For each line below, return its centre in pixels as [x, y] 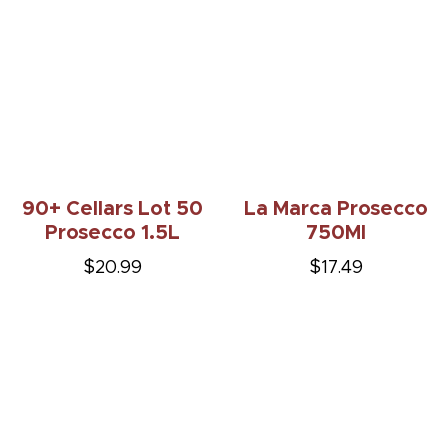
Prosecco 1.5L [112, 233]
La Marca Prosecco [336, 209]
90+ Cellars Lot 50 [112, 209]
